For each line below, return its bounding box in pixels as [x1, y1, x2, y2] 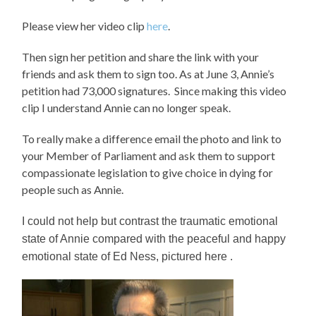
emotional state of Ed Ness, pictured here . [22, 250, 236, 263]
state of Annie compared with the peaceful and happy [22, 233, 286, 245]
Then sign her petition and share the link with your [22, 50, 260, 64]
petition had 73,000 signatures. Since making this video [22, 84, 287, 98]
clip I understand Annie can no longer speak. [22, 101, 231, 115]
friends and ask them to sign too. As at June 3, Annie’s [22, 67, 275, 81]
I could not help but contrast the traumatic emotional [22, 215, 279, 228]
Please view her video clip [22, 19, 147, 33]
